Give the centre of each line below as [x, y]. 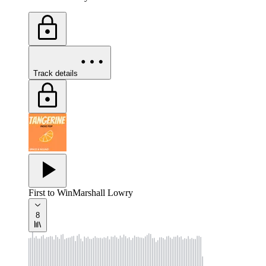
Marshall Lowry [103, 192]
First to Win [50, 192]
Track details [56, 73]
